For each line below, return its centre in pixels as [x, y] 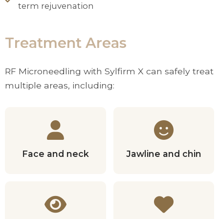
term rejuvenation [56, 6]
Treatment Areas [66, 43]
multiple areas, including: [60, 85]
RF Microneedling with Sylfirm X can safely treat [109, 71]
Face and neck [55, 154]
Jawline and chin [164, 154]
